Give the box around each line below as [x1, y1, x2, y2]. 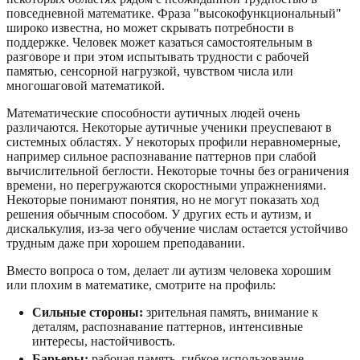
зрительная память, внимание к [143, 305, 318, 319]
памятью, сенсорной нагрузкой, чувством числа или [6, 63, 293, 78]
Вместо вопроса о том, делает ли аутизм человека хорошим [6, 263, 331, 277]
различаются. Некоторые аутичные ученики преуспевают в [6, 120, 332, 134]
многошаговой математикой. [6, 78, 165, 92]
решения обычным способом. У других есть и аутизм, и [6, 207, 312, 221]
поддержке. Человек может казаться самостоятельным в [6, 35, 313, 49]
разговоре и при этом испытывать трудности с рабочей [6, 49, 309, 63]
